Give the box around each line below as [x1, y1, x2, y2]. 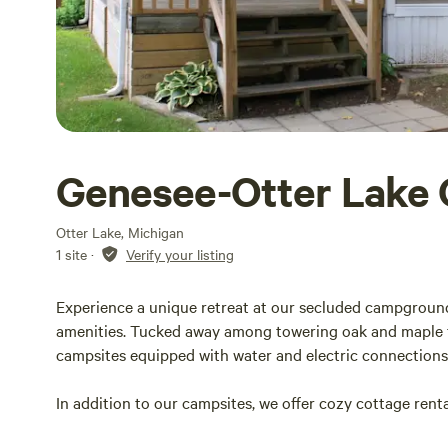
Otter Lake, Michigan [56, 222, 184, 242]
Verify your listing [126, 244, 234, 264]
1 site [56, 244, 87, 264]
